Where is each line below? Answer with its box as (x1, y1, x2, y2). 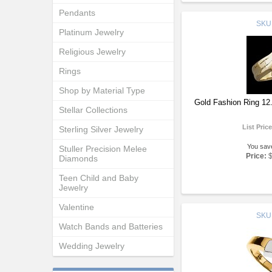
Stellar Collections (59, 105, 127, 115)
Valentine (59, 202, 94, 212)
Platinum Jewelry (59, 27, 124, 37)
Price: (245, 152, 267, 160)
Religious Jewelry (59, 47, 126, 56)
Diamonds (59, 154, 98, 163)
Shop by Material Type (59, 86, 145, 95)
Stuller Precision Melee (59, 144, 147, 154)
